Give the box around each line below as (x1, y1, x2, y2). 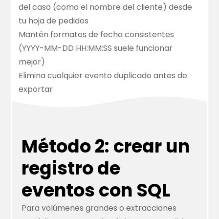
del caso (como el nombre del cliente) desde (19, 1, 193, 13)
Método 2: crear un (22, 134, 190, 159)
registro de (22, 156, 121, 181)
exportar (19, 84, 53, 95)
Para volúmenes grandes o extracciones (22, 202, 177, 214)
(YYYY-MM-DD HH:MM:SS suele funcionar (19, 43, 173, 54)
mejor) (19, 56, 45, 68)
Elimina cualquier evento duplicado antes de (19, 70, 188, 82)
